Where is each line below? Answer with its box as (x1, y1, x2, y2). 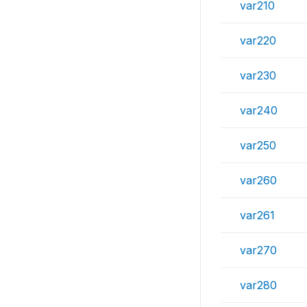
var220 (240, 34, 276, 47)
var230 (240, 69, 276, 82)
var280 (240, 278, 277, 292)
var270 (240, 243, 277, 257)
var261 (240, 208, 275, 222)
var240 (240, 103, 278, 117)
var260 (240, 173, 277, 187)
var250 (240, 138, 276, 152)
